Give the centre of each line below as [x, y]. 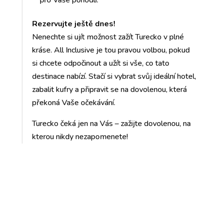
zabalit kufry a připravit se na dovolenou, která [109, 90]
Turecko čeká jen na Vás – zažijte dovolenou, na [111, 124]
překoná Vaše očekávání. [73, 103]
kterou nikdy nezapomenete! [80, 137]
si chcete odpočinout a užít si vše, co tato [100, 64]
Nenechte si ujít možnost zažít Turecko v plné [108, 37]
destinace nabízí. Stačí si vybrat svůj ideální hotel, [114, 77]
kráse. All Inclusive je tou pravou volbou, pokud [111, 50]
